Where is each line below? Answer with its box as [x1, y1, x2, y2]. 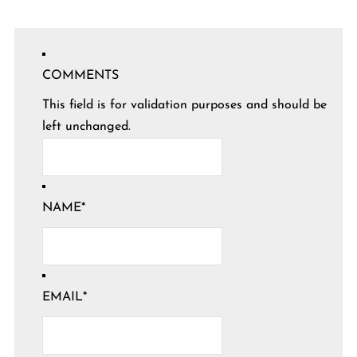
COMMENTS [41, 69, 119, 82]
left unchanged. [41, 120, 131, 133]
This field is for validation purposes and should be [41, 98, 327, 112]
